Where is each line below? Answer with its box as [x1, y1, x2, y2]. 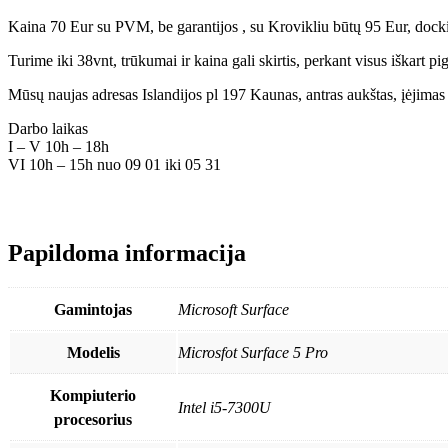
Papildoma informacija [8, 240, 246, 267]
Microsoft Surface [178, 300, 289, 318]
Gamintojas [54, 300, 132, 318]
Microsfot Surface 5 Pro [178, 343, 328, 361]
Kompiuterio [50, 386, 136, 404]
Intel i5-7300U [178, 398, 271, 416]
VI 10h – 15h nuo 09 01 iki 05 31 [8, 156, 221, 174]
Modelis [66, 343, 120, 361]
